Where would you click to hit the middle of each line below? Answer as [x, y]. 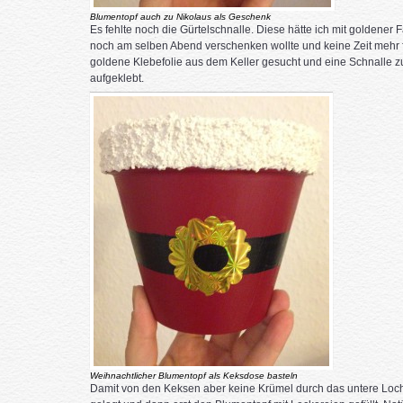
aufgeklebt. [116, 78]
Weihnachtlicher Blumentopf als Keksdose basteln [193, 376]
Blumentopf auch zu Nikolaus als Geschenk [180, 17]
